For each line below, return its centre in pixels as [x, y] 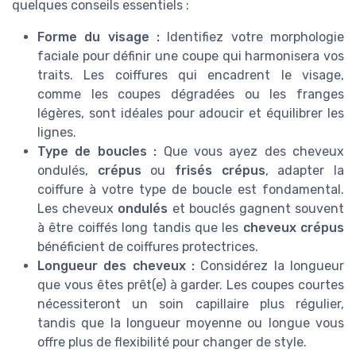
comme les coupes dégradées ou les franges [191, 95]
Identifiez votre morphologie [252, 37]
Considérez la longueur [269, 266]
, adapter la [305, 171]
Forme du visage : [99, 37]
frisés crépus [220, 171]
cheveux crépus [293, 228]
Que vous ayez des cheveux [250, 152]
